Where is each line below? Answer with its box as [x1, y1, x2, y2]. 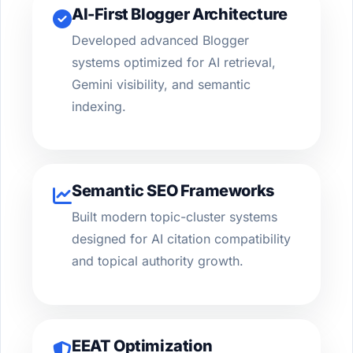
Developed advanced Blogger [72, 32, 249, 49]
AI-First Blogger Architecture [72, 5, 288, 24]
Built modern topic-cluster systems [72, 209, 277, 225]
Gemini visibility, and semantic [72, 76, 251, 93]
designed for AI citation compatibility [72, 231, 291, 247]
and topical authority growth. [72, 253, 243, 269]
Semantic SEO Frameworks [72, 181, 274, 201]
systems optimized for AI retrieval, [72, 54, 276, 71]
